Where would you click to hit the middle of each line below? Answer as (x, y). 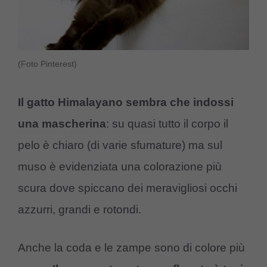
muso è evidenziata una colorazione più (120, 166)
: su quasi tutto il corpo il (167, 123)
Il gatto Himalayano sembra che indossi (126, 102)
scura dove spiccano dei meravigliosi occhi (128, 188)
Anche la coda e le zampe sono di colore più (131, 248)
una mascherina (62, 123)
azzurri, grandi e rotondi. (80, 209)
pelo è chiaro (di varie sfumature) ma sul (120, 145)
